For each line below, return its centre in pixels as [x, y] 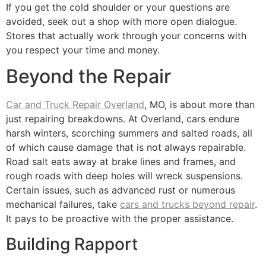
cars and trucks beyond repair [187, 205]
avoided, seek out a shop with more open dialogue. [121, 21]
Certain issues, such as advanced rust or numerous [121, 190]
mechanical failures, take [63, 205]
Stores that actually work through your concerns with [126, 35]
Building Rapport [72, 244]
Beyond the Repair [88, 77]
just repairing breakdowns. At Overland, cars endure [123, 119]
